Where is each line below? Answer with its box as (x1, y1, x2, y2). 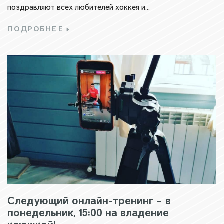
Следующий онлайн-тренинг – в (7, 194, 171, 207)
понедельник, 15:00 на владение (7, 206, 169, 219)
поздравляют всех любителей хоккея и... (7, 2, 150, 12)
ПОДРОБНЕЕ (7, 24, 64, 34)
